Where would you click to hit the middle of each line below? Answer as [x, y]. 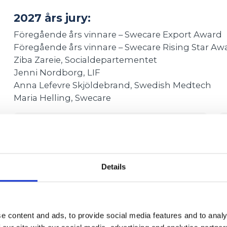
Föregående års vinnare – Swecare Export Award [118, 34]
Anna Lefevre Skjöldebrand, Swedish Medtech [112, 85]
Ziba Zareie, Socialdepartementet [85, 60]
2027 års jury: [52, 17]
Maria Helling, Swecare [62, 98]
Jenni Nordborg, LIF [57, 72]
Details [113, 167]
